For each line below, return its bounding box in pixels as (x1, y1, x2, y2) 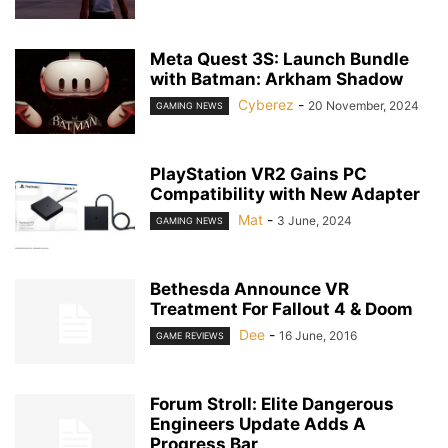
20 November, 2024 (308, 98, 419, 113)
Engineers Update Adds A (150, 414, 366, 434)
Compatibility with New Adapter (150, 184, 420, 204)
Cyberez (238, 96, 294, 113)
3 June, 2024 (277, 213, 352, 228)
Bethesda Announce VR (150, 279, 349, 299)
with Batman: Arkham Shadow (150, 69, 403, 89)
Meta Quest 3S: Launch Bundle (150, 49, 409, 69)
